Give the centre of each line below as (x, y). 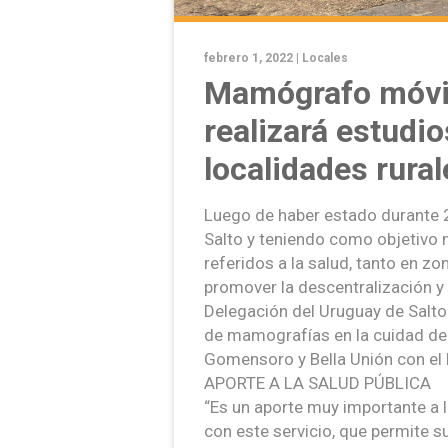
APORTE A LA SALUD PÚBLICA (317, 383)
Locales (325, 58)
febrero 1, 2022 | (253, 58)
